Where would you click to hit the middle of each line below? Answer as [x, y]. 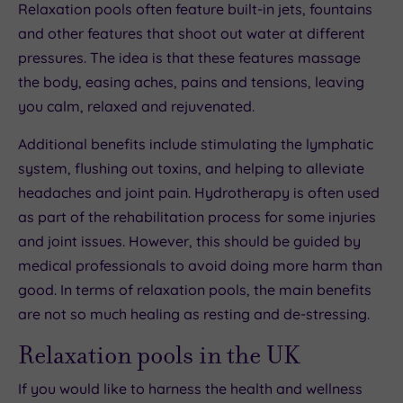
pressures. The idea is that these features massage [189, 57]
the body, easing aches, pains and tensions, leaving [191, 81]
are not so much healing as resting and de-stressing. [194, 313]
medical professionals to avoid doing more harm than [200, 265]
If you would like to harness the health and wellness [190, 388]
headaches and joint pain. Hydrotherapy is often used [199, 192]
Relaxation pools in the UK [159, 354]
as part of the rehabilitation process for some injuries [197, 216]
